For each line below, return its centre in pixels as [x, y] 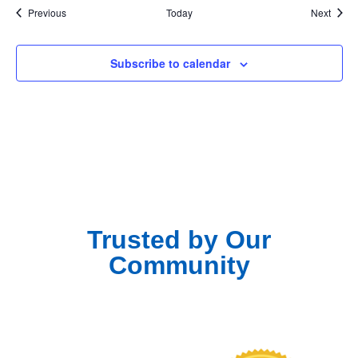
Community [179, 265]
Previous [47, 12]
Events [80, 12]
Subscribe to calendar [170, 63]
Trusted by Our [179, 240]
